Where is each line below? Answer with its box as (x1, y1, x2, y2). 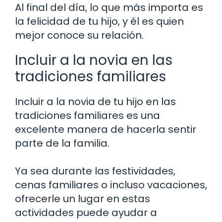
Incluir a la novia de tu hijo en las (15, 94, 176, 109)
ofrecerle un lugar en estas (15, 191, 150, 206)
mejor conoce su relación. (15, 28, 144, 42)
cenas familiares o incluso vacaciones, (15, 177, 207, 192)
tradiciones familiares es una (15, 108, 160, 122)
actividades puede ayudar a (15, 205, 157, 220)
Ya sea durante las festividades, (15, 164, 175, 178)
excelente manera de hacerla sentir (15, 122, 196, 136)
